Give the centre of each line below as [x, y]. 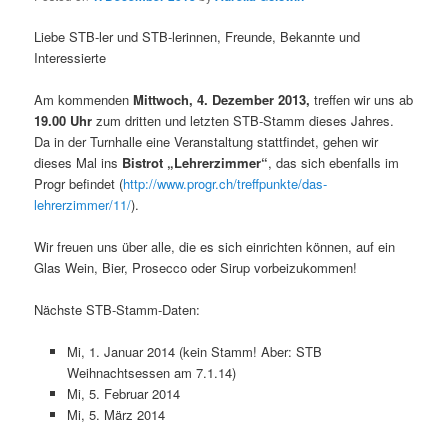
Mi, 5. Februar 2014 [123, 394]
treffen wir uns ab [362, 100]
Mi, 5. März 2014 [115, 415]
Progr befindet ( [79, 184]
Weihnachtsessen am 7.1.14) [151, 373]
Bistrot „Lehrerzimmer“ [195, 163]
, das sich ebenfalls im [334, 163]
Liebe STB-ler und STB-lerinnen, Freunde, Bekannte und [197, 36]
